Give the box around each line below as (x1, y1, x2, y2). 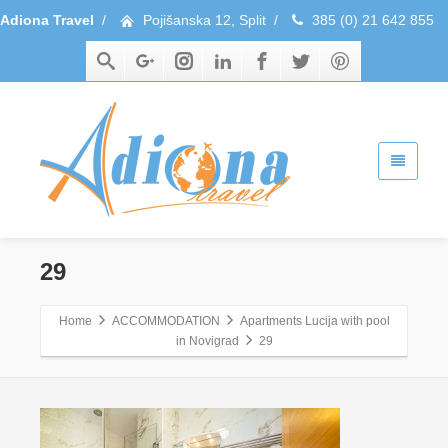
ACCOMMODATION (111, 314, 220, 328)
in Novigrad (175, 334, 239, 348)
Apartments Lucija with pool (239, 314, 390, 328)
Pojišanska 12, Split (139, 12, 270, 28)
